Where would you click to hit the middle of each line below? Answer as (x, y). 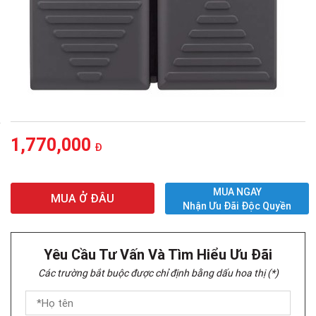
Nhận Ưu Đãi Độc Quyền (237, 206)
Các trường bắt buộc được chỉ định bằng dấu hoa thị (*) (158, 273)
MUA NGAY (237, 192)
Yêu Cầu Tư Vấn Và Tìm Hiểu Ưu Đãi (158, 255)
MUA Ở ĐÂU (83, 199)
